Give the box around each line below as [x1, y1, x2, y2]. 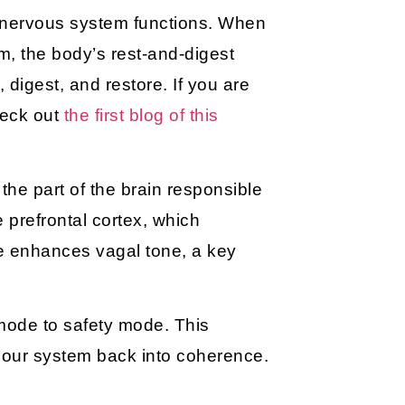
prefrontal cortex [9, 211, 143, 231]
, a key [182, 241, 237, 261]
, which [142, 211, 201, 231]
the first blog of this [63, 105, 219, 125]
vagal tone [96, 241, 183, 261]
